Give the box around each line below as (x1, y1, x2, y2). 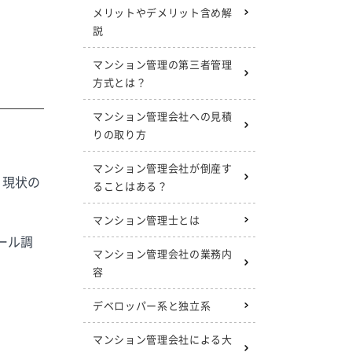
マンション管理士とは (93, 212, 200, 227)
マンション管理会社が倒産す (93, 160, 233, 175)
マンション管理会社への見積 (93, 108, 233, 123)
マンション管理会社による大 (93, 332, 233, 346)
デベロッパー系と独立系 (93, 298, 211, 313)
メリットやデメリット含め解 (93, 5, 233, 20)
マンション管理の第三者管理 (93, 57, 233, 71)
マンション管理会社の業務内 (93, 246, 233, 261)
